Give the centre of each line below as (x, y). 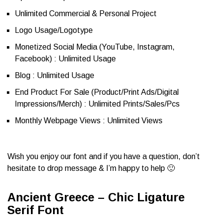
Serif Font (36, 210)
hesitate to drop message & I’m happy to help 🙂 (91, 168)
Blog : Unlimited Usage (55, 76)
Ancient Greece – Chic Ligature (96, 197)
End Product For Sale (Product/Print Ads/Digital (97, 92)
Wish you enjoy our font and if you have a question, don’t (104, 157)
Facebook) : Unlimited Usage (65, 59)
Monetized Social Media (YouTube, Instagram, (95, 47)
